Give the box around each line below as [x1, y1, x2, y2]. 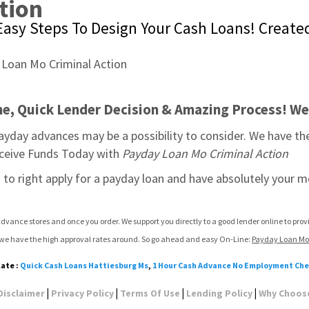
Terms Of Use [120, 287, 180, 299]
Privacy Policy [51, 287, 114, 299]
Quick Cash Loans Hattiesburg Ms [20, 260, 148, 270]
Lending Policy [186, 287, 252, 299]
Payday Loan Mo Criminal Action [122, 146, 288, 161]
